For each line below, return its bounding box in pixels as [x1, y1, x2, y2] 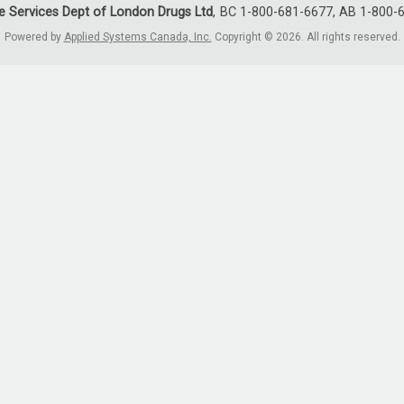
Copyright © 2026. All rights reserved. [214, 31, 400, 44]
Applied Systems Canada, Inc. [63, 31, 212, 44]
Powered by [4, 31, 64, 44]
